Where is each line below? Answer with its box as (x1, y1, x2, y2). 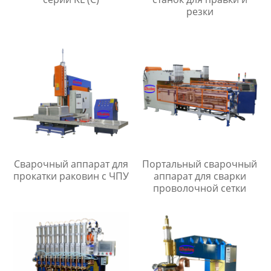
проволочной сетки (153, 181, 247, 195)
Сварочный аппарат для (14, 157, 129, 171)
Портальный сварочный (142, 157, 258, 171)
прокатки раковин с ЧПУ (13, 169, 129, 183)
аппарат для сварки (153, 169, 246, 183)
